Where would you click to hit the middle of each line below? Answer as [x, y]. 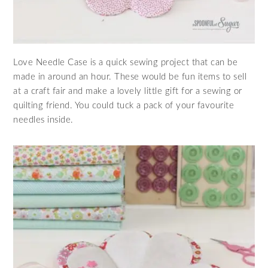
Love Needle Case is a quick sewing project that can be [126, 62]
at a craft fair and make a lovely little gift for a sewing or [128, 91]
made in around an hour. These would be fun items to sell [130, 77]
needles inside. [43, 120]
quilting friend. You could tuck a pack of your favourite [124, 105]
